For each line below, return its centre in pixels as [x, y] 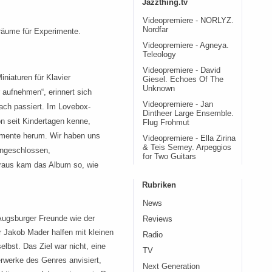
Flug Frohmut [166, 123]
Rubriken [159, 185]
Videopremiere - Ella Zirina [189, 138]
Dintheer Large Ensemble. [188, 114]
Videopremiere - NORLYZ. [188, 21]
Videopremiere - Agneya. [186, 46]
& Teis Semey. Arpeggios [187, 148]
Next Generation [171, 267]
